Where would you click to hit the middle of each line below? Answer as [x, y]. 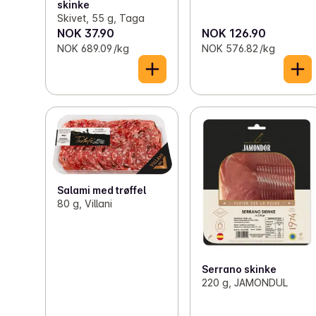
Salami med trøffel [102, 190]
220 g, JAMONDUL [245, 283]
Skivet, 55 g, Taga [101, 18]
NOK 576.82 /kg [239, 49]
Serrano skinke [239, 269]
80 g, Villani [85, 204]
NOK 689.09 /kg [93, 49]
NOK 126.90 [234, 34]
